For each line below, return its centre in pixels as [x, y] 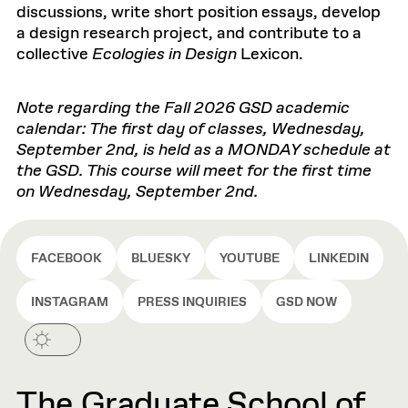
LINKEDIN [339, 259]
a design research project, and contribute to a [189, 34]
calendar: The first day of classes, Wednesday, [191, 129]
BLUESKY [161, 259]
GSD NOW [306, 302]
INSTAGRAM [70, 302]
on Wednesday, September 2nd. [138, 192]
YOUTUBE [250, 259]
